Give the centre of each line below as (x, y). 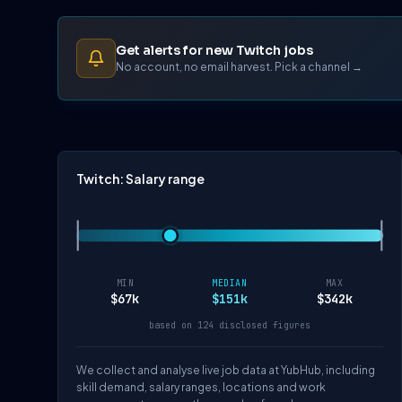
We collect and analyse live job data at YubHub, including (226, 371)
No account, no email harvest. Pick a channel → (239, 66)
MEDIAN (230, 284)
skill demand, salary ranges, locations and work (201, 388)
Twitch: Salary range (140, 179)
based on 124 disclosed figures (230, 326)
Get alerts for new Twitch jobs (214, 50)
